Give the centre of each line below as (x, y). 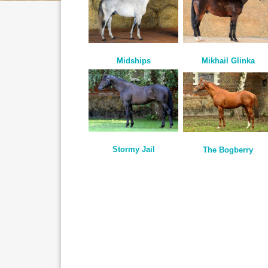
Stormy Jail (133, 150)
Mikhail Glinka (228, 60)
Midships (133, 61)
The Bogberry (228, 150)
